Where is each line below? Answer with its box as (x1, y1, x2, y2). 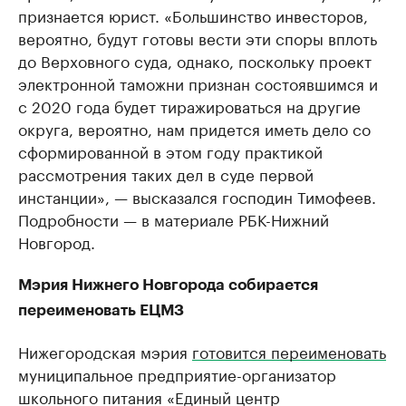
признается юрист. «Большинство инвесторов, (18, 3, 368, 27)
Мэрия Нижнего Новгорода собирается (18, 277, 318, 294)
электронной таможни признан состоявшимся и (18, 71, 378, 95)
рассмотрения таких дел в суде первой (18, 161, 314, 186)
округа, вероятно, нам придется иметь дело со (18, 116, 371, 140)
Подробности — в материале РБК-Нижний (18, 207, 329, 231)
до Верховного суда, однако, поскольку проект (18, 48, 372, 72)
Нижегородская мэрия (18, 339, 192, 363)
